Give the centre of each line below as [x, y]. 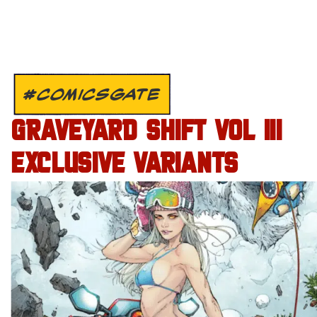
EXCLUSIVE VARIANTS [124, 165]
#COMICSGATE [92, 94]
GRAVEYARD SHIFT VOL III [146, 133]
